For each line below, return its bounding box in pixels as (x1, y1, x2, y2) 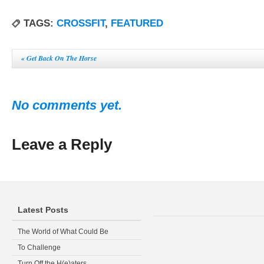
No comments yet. (12, 98, 122, 113)
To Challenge (18, 243, 61, 252)
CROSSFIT (57, 18, 105, 29)
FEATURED (111, 18, 163, 29)
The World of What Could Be (18, 227, 108, 236)
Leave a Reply (12, 136, 112, 153)
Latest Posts (18, 205, 68, 214)
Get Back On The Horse (25, 53, 97, 63)
